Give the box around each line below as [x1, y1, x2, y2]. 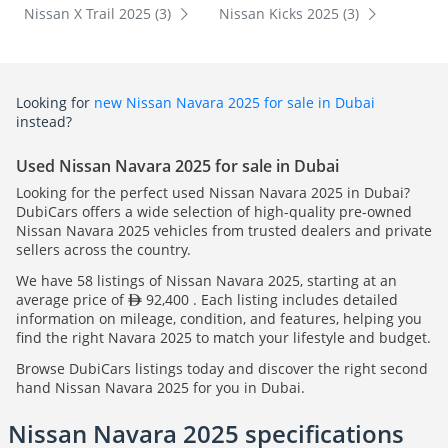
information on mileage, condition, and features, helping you [16, 309, 422, 329]
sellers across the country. [16, 240, 191, 260]
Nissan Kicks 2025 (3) [218, 4, 363, 24]
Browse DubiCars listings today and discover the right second [16, 359, 428, 379]
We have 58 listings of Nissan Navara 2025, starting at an [16, 271, 397, 291]
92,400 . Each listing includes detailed [142, 290, 398, 310]
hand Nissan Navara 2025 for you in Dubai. [16, 378, 305, 398]
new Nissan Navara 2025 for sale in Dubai [94, 93, 375, 113]
